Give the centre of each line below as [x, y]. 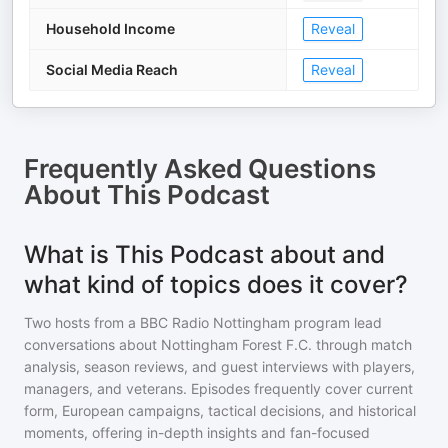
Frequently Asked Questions [200, 168]
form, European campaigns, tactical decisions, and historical [220, 410]
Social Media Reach [112, 69]
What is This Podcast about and [204, 254]
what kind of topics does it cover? [216, 284]
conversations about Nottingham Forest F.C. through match [218, 344]
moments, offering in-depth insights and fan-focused [197, 432]
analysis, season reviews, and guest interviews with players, [219, 366]
